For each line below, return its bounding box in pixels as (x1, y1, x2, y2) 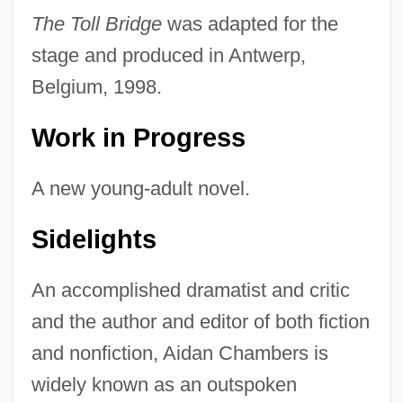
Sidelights (31, 225, 157, 255)
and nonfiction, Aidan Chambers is (31, 342, 328, 365)
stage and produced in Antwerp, (31, 44, 306, 67)
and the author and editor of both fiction (31, 310, 370, 334)
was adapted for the (161, 13, 338, 36)
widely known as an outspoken (31, 373, 297, 397)
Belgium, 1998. (31, 76, 162, 99)
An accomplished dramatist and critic (31, 279, 350, 302)
